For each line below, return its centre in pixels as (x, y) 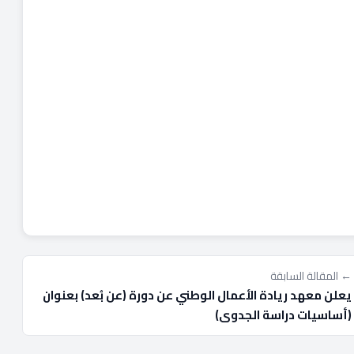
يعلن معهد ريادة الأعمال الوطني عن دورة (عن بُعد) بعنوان (197, 295)
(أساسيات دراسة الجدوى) (283, 314)
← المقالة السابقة (311, 275)
